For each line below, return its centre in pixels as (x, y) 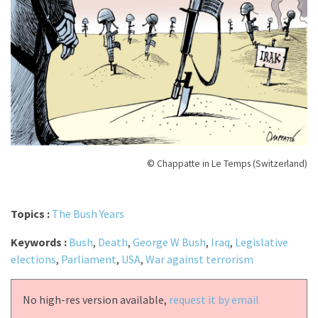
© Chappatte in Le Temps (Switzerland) (227, 163)
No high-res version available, (96, 299)
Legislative (262, 242)
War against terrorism (199, 259)
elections (33, 259)
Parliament (89, 259)
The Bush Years (88, 213)
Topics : (31, 213)
